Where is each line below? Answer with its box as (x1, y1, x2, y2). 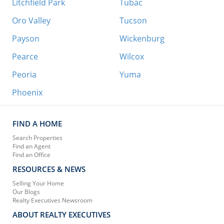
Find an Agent (12, 141, 50, 150)
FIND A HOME (12, 118, 62, 128)
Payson (11, 32, 39, 44)
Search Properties (12, 133, 62, 142)
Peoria (11, 68, 36, 80)
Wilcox (119, 50, 144, 62)
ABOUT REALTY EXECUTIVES (12, 209, 110, 219)
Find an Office (12, 150, 50, 159)
